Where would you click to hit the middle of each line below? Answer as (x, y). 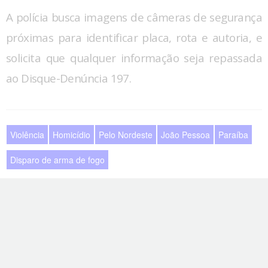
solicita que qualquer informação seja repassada (134, 58)
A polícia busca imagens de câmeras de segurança (134, 17)
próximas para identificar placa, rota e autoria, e (134, 37)
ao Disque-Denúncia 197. (70, 78)
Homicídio (71, 134)
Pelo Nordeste (126, 134)
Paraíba (233, 134)
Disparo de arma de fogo (57, 159)
